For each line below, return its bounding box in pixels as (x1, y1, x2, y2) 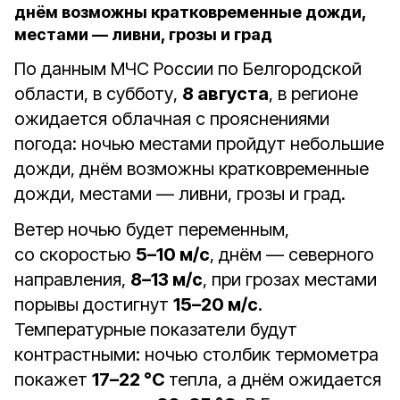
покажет (14, 369, 92, 390)
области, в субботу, (14, 83, 182, 104)
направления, (14, 269, 130, 290)
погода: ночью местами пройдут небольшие (14, 133, 384, 154)
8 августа (182, 83, 269, 104)
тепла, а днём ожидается (169, 369, 381, 390)
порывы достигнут (14, 294, 173, 315)
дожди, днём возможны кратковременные (14, 158, 369, 179)
